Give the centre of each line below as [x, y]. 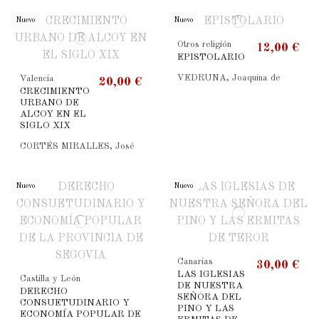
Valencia [37, 79]
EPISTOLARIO [211, 58]
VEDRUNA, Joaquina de [229, 78]
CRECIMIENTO [54, 92]
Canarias [195, 261]
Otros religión [205, 45]
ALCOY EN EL [53, 115]
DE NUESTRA [210, 286]
